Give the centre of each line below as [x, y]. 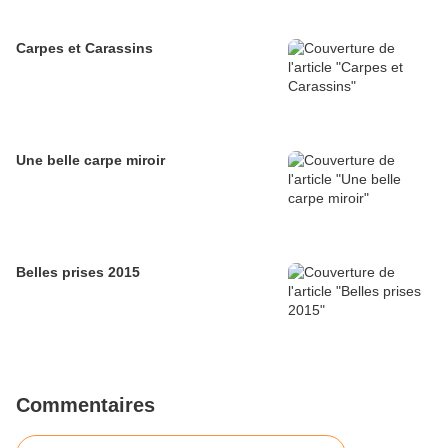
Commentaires [85, 405]
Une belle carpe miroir [90, 160]
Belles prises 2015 [78, 272]
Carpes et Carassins [84, 48]
